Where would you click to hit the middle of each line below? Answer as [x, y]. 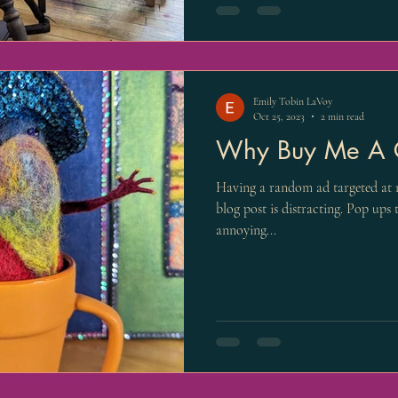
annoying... [246, 231]
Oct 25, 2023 [279, 116]
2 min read [342, 116]
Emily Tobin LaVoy [293, 102]
